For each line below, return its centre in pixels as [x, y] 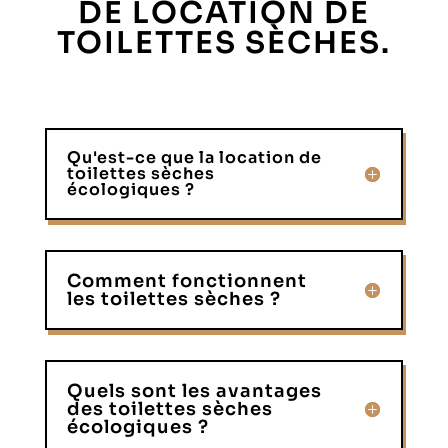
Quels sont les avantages [194, 390]
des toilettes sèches [169, 408]
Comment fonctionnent [186, 280]
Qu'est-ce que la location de [194, 157]
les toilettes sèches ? [173, 298]
